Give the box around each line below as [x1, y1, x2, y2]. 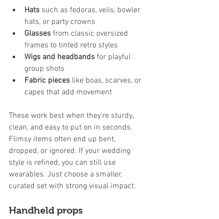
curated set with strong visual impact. [9, 181, 136, 191]
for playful [95, 52, 132, 62]
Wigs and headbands [24, 52, 95, 62]
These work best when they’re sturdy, [9, 110, 135, 121]
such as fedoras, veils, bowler [40, 5, 142, 15]
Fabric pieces [24, 75, 70, 86]
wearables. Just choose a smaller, [9, 169, 124, 179]
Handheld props [9, 204, 83, 216]
